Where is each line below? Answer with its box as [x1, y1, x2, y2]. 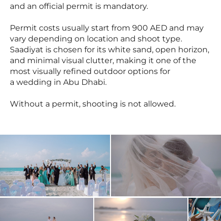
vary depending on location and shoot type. [10, 34, 182, 43]
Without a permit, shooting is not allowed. [10, 99, 178, 109]
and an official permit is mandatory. [10, 1, 148, 11]
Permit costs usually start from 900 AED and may [10, 23, 204, 33]
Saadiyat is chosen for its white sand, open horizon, [10, 44, 209, 54]
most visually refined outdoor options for [10, 66, 170, 76]
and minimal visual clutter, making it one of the [10, 55, 196, 65]
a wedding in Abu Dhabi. [10, 77, 107, 87]
